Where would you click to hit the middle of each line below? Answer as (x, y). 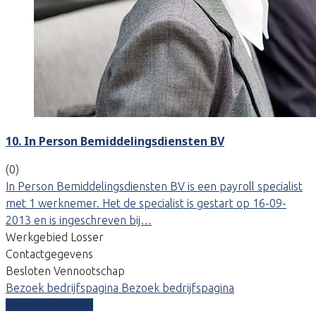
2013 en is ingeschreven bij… (79, 220)
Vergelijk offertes (49, 304)
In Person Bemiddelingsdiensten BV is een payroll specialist (154, 186)
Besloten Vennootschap (65, 271)
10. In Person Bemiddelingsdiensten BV (115, 141)
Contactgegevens (49, 254)
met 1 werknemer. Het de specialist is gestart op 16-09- (146, 203)
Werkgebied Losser (55, 237)
